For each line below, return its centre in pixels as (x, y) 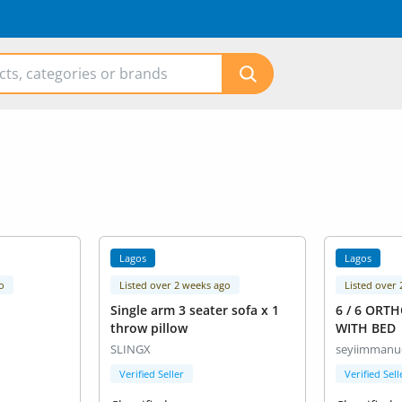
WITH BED (366, 328)
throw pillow (149, 328)
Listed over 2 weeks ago (175, 285)
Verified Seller (151, 374)
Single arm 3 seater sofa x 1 (194, 310)
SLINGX (130, 350)
